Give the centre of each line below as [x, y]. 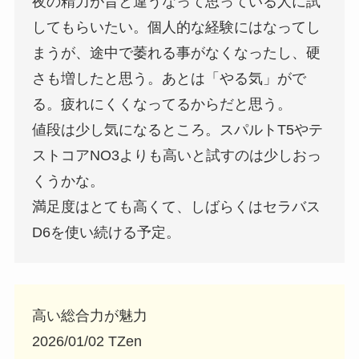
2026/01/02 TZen [87, 341]
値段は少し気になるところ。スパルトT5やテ [178, 129]
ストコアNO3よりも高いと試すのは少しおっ [177, 155]
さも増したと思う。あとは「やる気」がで [169, 78]
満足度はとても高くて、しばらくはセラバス [177, 206]
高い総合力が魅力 [90, 315]
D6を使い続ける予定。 [107, 232]
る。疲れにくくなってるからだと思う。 [162, 104]
